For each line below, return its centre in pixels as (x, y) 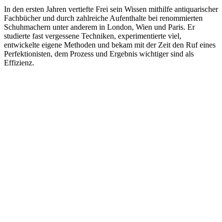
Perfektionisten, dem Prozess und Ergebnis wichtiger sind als (99, 54)
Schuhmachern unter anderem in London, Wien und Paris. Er (99, 27)
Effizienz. (19, 62)
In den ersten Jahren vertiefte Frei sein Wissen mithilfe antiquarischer (111, 9)
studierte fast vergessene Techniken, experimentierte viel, (93, 36)
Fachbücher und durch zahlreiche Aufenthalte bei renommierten (103, 18)
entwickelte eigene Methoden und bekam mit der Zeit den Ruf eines (110, 45)
